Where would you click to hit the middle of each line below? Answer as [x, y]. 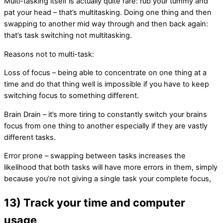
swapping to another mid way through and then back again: [106, 24]
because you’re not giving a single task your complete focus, [108, 179]
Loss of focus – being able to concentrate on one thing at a [105, 73]
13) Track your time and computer [95, 202]
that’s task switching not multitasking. [68, 36]
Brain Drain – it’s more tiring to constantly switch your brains [106, 114]
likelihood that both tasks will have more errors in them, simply [111, 167]
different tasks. [30, 137]
